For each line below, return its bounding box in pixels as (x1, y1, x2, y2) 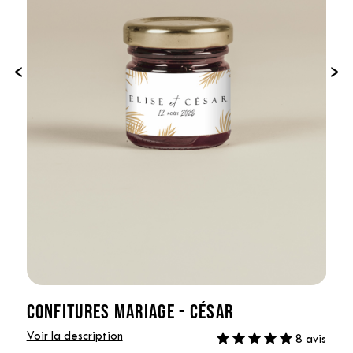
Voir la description (26, 331, 123, 342)
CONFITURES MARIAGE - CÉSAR (26, 299, 234, 322)
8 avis (295, 334, 327, 345)
